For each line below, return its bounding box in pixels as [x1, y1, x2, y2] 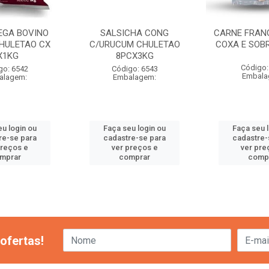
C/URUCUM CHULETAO [89, 39, 180, 50]
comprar [119, 153, 151, 162]
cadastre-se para [103, 133, 166, 142]
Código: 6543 [111, 64, 158, 73]
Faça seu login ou [103, 124, 166, 133]
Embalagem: [113, 73, 157, 82]
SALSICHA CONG [100, 28, 169, 38]
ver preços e [111, 143, 158, 152]
